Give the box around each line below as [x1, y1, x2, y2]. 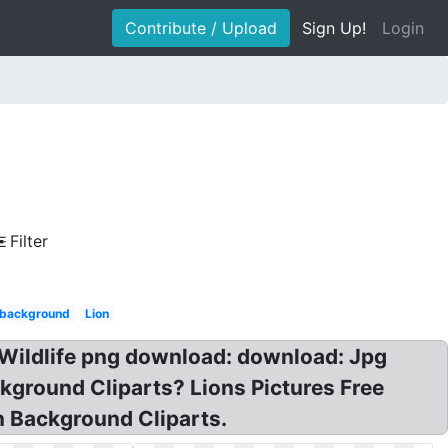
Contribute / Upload [125, 18, 277, 38]
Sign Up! [302, 18, 366, 38]
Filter [10, 231, 48, 251]
